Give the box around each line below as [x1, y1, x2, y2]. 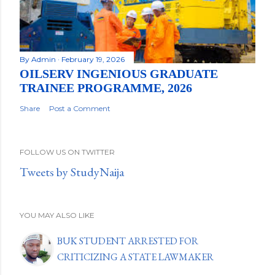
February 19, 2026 [61, 55, 125, 64]
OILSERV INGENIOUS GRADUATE [20, 67, 218, 81]
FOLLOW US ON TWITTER [20, 147, 115, 157]
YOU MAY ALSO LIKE [20, 211, 95, 220]
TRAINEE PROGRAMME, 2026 [20, 81, 192, 95]
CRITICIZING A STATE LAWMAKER [57, 250, 214, 264]
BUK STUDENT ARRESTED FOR [57, 234, 198, 248]
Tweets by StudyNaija [20, 164, 124, 180]
